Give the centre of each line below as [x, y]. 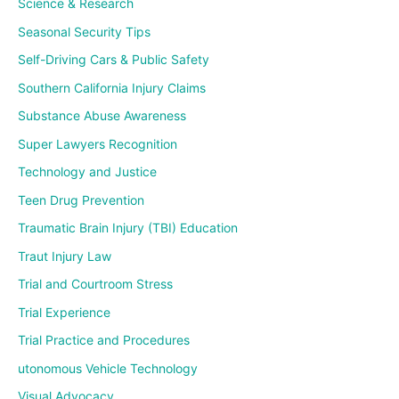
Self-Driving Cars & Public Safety [114, 60]
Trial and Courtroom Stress [95, 284]
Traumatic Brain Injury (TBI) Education [128, 228]
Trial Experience [64, 312]
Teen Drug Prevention [81, 199]
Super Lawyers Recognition [98, 143]
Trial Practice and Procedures [104, 340]
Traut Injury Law [65, 256]
